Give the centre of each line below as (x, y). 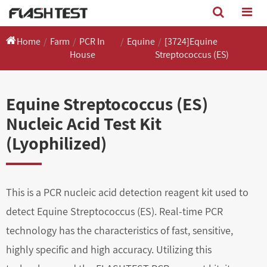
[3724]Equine (191, 41)
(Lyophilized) (56, 143)
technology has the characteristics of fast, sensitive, (119, 230)
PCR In (92, 41)
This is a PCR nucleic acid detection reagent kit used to (127, 192)
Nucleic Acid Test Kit (84, 123)
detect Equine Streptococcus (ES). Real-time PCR (114, 211)
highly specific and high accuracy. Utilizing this (109, 249)
